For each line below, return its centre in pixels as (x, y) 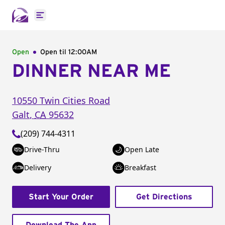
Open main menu (73, 20)
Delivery (38, 167)
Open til (54, 52)
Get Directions (164, 197)
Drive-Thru (42, 149)
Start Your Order (61, 197)
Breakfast (140, 167)
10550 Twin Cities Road (61, 100)
